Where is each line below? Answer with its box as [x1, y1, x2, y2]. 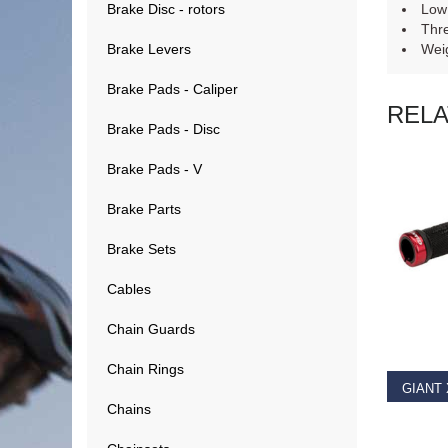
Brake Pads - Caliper [107, 81, 238, 97]
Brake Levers [107, 41, 191, 57]
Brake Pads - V [107, 161, 202, 177]
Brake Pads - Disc [107, 121, 220, 137]
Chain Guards [107, 321, 195, 337]
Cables [107, 281, 151, 297]
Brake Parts [107, 201, 181, 217]
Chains [107, 401, 151, 417]
